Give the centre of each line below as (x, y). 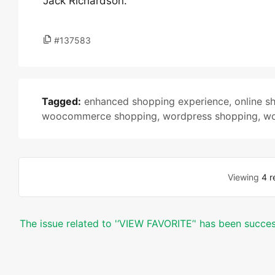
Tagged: (61, 101)
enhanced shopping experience (157, 101)
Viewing (245, 177)
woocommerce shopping (99, 116)
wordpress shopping (210, 116)
